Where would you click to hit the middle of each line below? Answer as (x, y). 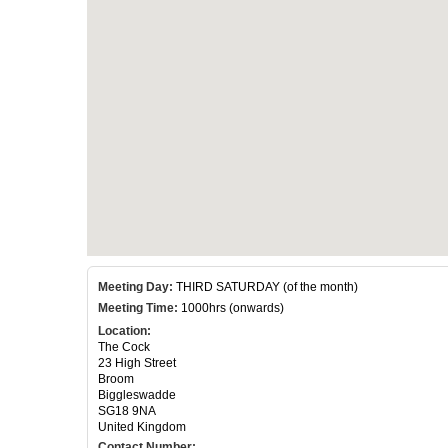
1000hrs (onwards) (231, 307)
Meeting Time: (138, 307)
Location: (124, 330)
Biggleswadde (137, 394)
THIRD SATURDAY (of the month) (265, 286)
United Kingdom (142, 426)
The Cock (124, 346)
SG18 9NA (127, 410)
